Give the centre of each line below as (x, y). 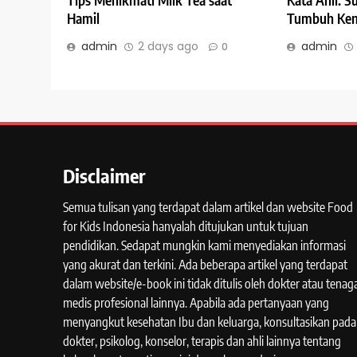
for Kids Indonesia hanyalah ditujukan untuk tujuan (186, 227)
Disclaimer (104, 176)
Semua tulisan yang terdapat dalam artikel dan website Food (208, 208)
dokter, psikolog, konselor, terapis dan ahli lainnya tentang (202, 341)
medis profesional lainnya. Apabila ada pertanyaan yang (196, 303)
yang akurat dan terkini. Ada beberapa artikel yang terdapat (205, 265)
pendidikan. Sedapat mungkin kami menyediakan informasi (204, 246)
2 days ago (168, 47)
